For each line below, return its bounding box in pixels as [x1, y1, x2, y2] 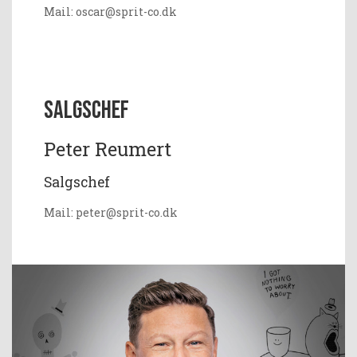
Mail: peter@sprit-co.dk [44, 204, 178, 220]
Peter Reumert [44, 135, 171, 161]
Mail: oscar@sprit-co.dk [44, 3, 177, 19]
